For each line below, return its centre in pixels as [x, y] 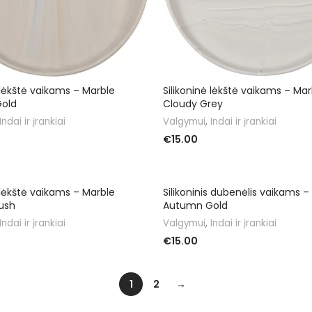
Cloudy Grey [193, 103]
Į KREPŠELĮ [186, 262]
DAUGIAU [184, 160]
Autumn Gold [195, 205]
